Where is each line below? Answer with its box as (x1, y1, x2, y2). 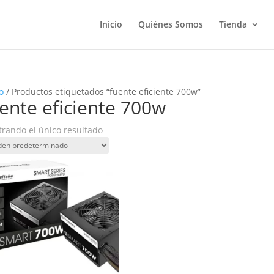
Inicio (100, 18, 122, 30)
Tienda (219, 18, 247, 30)
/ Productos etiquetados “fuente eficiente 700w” (3, 86, 201, 97)
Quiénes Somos (138, 18, 203, 30)
